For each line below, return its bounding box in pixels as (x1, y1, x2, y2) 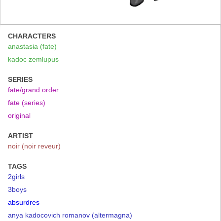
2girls (8, 173, 25, 181)
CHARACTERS (8, 32, 56, 40)
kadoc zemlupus (8, 55, 59, 63)
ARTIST (8, 132, 33, 140)
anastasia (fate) (8, 42, 57, 50)
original (8, 111, 31, 119)
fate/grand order (8, 86, 59, 94)
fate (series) (8, 99, 45, 107)
